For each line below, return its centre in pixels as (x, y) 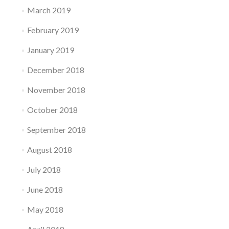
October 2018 (52, 110)
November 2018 (56, 90)
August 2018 (49, 150)
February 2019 (53, 30)
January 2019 (50, 50)
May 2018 (45, 210)
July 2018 (44, 170)
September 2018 (56, 130)
